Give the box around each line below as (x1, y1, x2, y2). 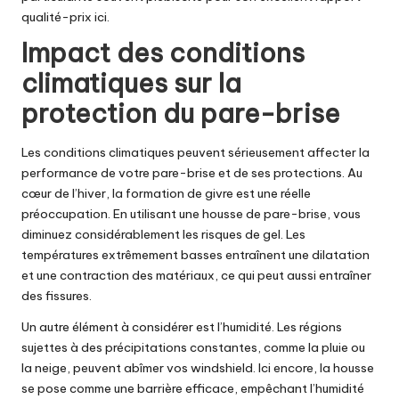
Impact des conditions (21, 37, 305, 70)
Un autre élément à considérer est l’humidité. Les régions (21, 318, 342, 335)
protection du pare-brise (21, 97, 340, 131)
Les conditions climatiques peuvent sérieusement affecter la (21, 143, 370, 160)
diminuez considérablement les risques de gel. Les (21, 225, 305, 242)
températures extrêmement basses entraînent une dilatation (21, 246, 370, 263)
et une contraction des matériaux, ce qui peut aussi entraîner (21, 266, 371, 283)
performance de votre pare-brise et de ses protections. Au (21, 164, 362, 181)
